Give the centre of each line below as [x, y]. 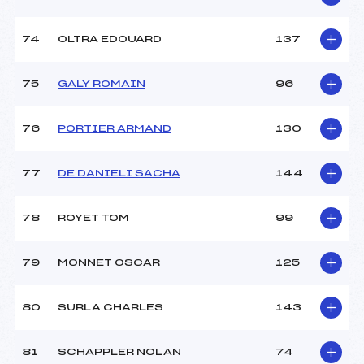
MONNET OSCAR [109, 263]
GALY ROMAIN [102, 84]
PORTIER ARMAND [115, 129]
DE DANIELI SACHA [119, 173]
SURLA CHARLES [110, 308]
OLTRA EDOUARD [110, 39]
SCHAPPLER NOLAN [119, 352]
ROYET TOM [93, 218]
